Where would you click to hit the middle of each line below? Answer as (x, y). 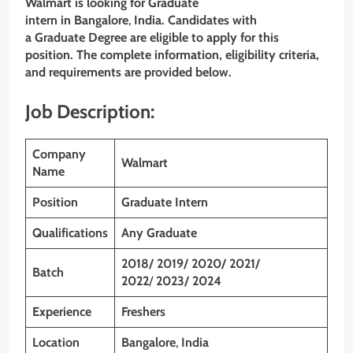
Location (56, 342)
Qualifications (70, 232)
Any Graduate (159, 232)
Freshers (143, 311)
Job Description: (90, 111)
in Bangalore (95, 20)
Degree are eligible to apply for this (184, 37)
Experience (62, 311)
